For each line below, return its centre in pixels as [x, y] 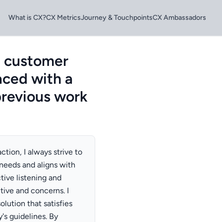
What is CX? [27, 18]
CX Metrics [63, 18]
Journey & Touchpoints [117, 18]
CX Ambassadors [179, 18]
